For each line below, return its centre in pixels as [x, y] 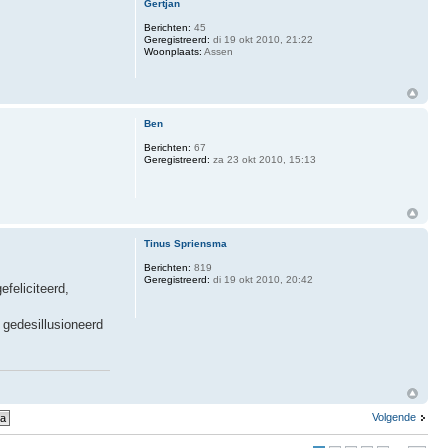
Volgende [394, 416]
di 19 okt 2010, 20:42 [261, 279]
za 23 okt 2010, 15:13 [262, 159]
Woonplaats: [172, 51]
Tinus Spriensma [185, 243]
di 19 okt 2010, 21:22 [261, 39]
